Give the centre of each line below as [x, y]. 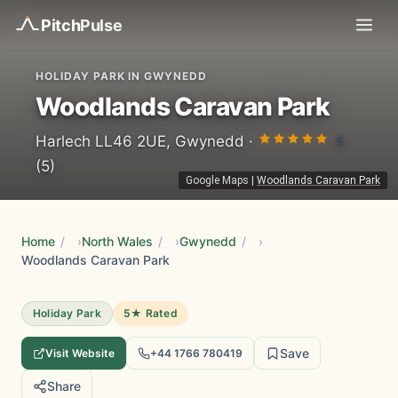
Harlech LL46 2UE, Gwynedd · [147, 141]
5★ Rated [150, 313]
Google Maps [217, 180]
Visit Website [80, 353]
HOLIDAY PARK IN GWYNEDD [122, 76]
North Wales [117, 241]
